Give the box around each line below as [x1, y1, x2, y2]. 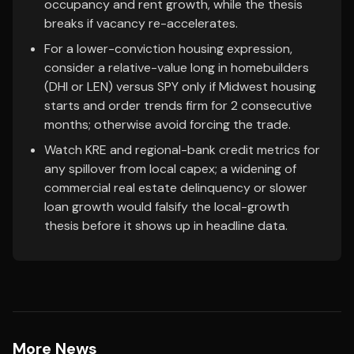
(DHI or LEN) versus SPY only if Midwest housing [44, 78, 316, 95]
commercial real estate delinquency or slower [44, 179, 307, 196]
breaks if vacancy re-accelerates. [44, 15, 238, 32]
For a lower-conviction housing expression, [44, 40, 292, 57]
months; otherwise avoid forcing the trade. [44, 116, 291, 133]
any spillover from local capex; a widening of [44, 160, 296, 177]
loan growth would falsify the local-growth [44, 198, 289, 215]
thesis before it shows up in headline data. [44, 217, 288, 234]
